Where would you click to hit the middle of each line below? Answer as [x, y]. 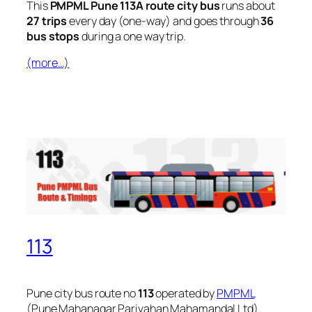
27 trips [47, 21]
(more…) [48, 63]
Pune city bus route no [82, 293]
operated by [185, 293]
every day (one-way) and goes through [164, 21]
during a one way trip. [133, 36]
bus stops [53, 36]
